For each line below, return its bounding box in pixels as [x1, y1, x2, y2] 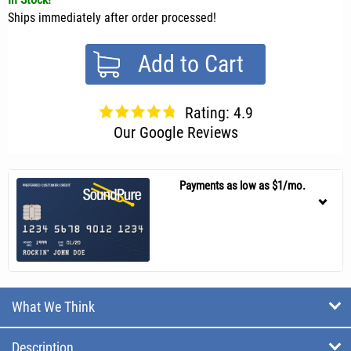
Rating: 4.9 [184, 103, 253, 122]
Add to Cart [137, 49, 244, 78]
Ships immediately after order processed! [8, 9, 216, 25]
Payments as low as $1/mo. [179, 178, 306, 193]
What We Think [12, 298, 95, 315]
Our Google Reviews [113, 122, 238, 142]
